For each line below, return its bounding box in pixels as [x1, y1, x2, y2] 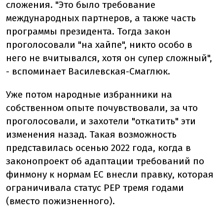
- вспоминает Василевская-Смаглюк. [6, 66, 170, 77]
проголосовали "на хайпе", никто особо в [6, 39, 192, 51]
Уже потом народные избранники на [6, 89, 172, 101]
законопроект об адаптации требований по [6, 155, 204, 167]
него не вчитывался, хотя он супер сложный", [6, 52, 212, 64]
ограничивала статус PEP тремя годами [6, 182, 184, 194]
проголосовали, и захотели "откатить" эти [6, 115, 196, 127]
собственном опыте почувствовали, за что [6, 102, 198, 114]
